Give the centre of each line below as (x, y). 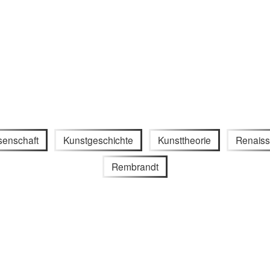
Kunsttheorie (184, 140)
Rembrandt (135, 167)
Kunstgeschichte (99, 140)
